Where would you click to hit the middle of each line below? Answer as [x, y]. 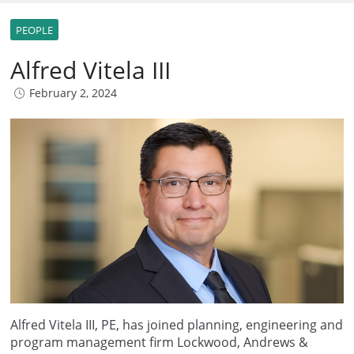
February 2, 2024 [73, 93]
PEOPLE [34, 30]
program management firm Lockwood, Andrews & [159, 343]
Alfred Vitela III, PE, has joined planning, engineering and [177, 325]
